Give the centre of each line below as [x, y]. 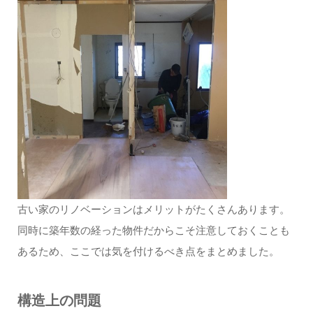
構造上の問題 [59, 301]
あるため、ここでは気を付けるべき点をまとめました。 [148, 252]
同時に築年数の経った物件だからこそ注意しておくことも [153, 231]
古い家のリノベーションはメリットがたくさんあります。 [153, 210]
